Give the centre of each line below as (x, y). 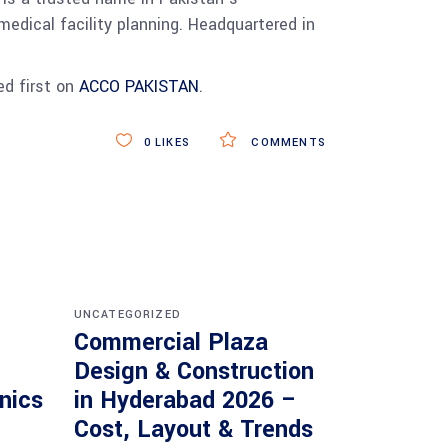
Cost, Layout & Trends (193, 429)
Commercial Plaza (170, 342)
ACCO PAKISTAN (138, 86)
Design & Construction (193, 371)
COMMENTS (286, 142)
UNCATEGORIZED (127, 314)
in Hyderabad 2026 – (185, 400)
